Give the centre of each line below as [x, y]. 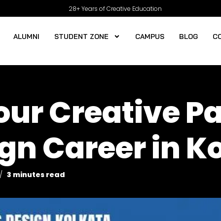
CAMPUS [150, 37]
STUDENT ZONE [82, 37]
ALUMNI [27, 37]
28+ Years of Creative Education [115, 8]
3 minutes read [36, 174]
